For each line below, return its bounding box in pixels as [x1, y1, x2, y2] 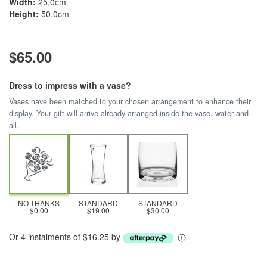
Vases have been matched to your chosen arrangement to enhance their [9, 96, 251, 107]
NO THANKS [18, 198, 60, 208]
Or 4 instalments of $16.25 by [9, 231, 123, 243]
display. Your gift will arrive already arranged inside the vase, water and [9, 108, 249, 119]
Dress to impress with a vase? [9, 79, 131, 91]
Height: [9, 8, 39, 20]
